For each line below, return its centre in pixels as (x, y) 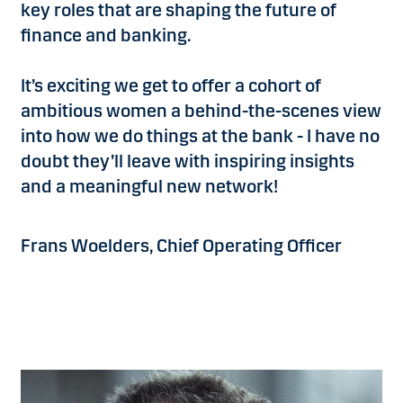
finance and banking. (106, 36)
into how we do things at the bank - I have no (200, 136)
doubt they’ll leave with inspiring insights (188, 161)
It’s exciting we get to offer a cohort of (171, 86)
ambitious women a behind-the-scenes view (201, 111)
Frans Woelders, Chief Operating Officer (181, 246)
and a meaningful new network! (149, 187)
